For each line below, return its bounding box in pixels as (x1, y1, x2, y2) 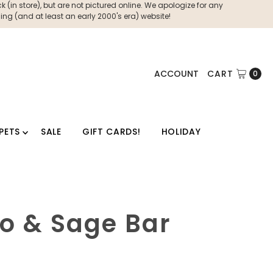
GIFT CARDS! (82, 126, 141, 138)
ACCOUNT (154, 67, 199, 80)
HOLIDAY (161, 126, 201, 138)
